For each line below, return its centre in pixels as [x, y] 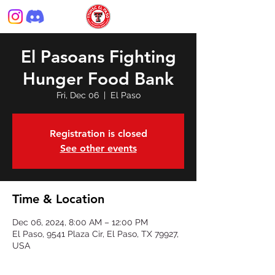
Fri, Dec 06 [77, 95]
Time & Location [58, 199]
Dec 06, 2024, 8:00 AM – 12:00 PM [80, 222]
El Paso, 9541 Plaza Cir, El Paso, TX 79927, [95, 234]
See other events [98, 148]
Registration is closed [98, 134]
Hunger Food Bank [98, 79]
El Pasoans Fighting [98, 56]
